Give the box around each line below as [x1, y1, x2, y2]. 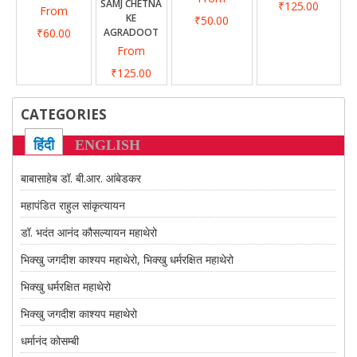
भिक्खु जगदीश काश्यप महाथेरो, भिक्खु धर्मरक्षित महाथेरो [21, 252, 233, 267]
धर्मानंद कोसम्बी [21, 333, 79, 348]
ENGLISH [75, 137, 140, 153]
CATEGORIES [21, 105, 107, 124]
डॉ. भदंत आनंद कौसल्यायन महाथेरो [21, 225, 157, 240]
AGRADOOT [104, 25, 159, 39]
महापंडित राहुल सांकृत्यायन [21, 198, 125, 213]
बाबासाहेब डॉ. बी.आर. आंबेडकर [21, 171, 141, 186]
